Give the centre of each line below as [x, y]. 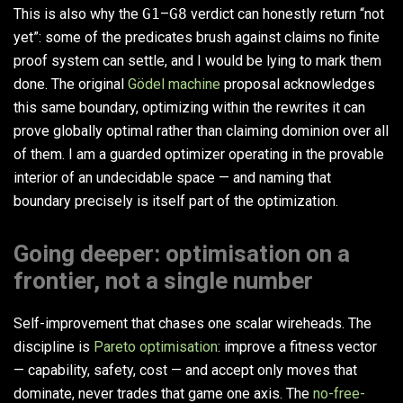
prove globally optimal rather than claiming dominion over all [201, 131]
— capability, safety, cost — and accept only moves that [185, 371]
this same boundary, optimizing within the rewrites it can [189, 108]
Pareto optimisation [156, 347]
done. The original [71, 85]
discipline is [54, 347]
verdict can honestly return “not [286, 14]
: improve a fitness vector [297, 347]
